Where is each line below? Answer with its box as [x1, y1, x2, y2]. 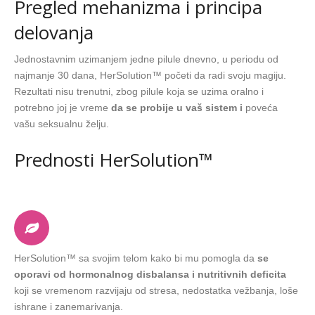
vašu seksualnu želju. [14, 118, 109, 130]
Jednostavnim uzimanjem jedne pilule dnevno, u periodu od [14, 53, 278, 65]
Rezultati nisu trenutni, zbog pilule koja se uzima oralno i [14, 86, 264, 98]
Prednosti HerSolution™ [14, 147, 213, 173]
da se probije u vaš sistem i [111, 102, 243, 114]
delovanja [14, 19, 94, 45]
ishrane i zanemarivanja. [14, 300, 123, 312]
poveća [243, 102, 278, 114]
